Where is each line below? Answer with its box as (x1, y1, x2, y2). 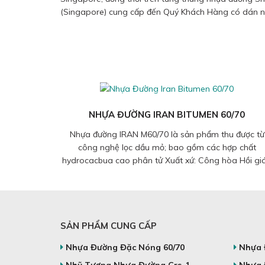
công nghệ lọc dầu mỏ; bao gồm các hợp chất (77, 142, 256, 153)
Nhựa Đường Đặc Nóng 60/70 (66, 242, 185, 253)
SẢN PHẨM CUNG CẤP (60, 220, 157, 232)
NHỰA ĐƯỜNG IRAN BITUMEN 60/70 (89, 109, 245, 121)
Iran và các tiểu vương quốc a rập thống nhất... (77, 168, 257, 179)
